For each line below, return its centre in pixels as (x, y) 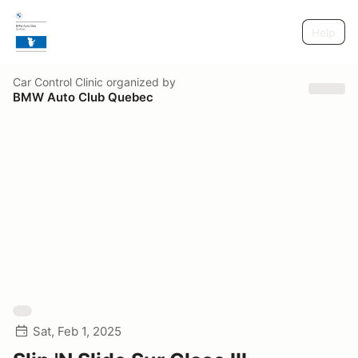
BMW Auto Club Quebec (83, 97)
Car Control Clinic (58, 82)
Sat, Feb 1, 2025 (77, 331)
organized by (139, 82)
